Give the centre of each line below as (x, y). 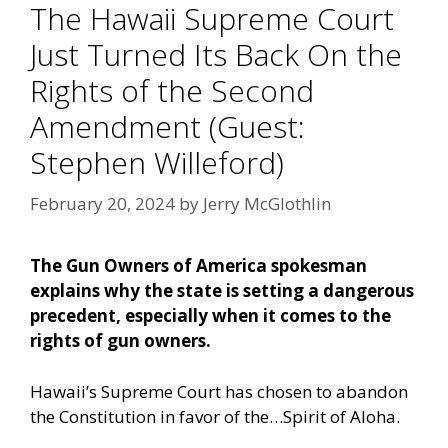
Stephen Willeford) (157, 162)
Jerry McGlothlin (267, 204)
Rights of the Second (172, 90)
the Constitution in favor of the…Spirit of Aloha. (215, 416)
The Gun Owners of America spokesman (198, 266)
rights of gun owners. (120, 341)
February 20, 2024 (102, 204)
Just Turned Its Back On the (216, 54)
